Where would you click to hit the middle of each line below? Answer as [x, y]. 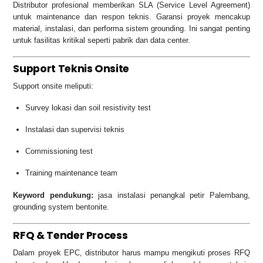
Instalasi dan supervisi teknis [75, 130]
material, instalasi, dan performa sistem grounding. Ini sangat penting [131, 29]
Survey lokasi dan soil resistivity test [88, 108]
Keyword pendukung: [53, 195]
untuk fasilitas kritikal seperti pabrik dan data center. [102, 41]
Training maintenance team [72, 173]
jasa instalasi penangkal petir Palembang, [171, 195]
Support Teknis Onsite [71, 68]
